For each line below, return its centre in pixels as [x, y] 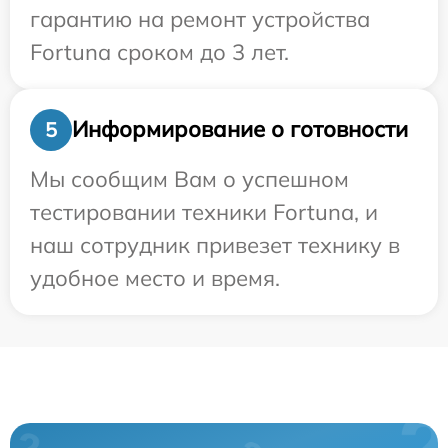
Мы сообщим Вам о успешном [189, 178]
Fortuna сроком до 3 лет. [159, 51]
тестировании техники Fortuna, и [204, 211]
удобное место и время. [155, 277]
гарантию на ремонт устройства [200, 18]
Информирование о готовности [240, 129]
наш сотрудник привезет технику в [215, 244]
